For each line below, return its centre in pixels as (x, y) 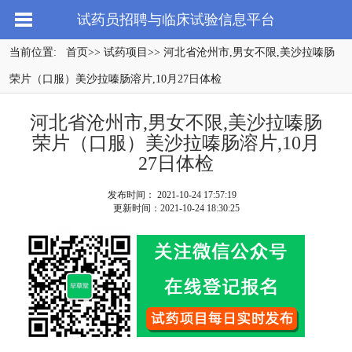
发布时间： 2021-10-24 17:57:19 (172, 195)
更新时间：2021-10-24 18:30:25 (176, 208)
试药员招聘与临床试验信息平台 (176, 20)
